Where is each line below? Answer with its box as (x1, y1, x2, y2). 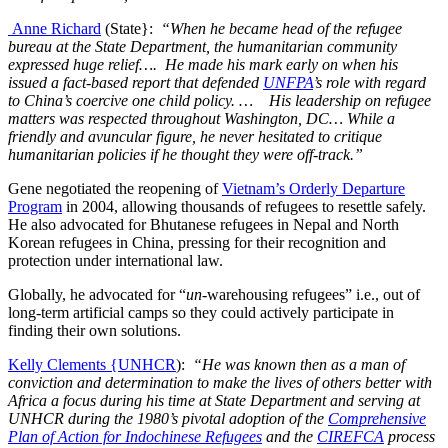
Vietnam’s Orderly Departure (222, 179, 405, 197)
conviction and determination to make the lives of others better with (8, 373, 432, 391)
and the (262, 427, 317, 445)
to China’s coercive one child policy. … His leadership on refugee (8, 91, 431, 109)
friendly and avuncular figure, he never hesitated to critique (8, 127, 382, 145)
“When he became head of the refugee (161, 19, 402, 37)
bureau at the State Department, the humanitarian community (8, 37, 397, 55)
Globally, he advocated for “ (8, 285, 186, 303)
